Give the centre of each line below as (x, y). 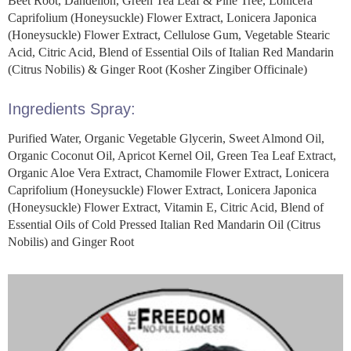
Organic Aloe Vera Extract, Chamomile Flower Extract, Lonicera (168, 172)
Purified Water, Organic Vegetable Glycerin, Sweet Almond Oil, (166, 138)
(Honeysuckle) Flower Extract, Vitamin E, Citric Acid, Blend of (166, 207)
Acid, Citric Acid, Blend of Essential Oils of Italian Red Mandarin (171, 52)
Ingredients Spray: (72, 109)
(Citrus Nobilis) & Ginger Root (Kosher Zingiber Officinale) (157, 69)
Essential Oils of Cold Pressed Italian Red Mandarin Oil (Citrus (164, 224)
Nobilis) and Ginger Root (71, 241)
